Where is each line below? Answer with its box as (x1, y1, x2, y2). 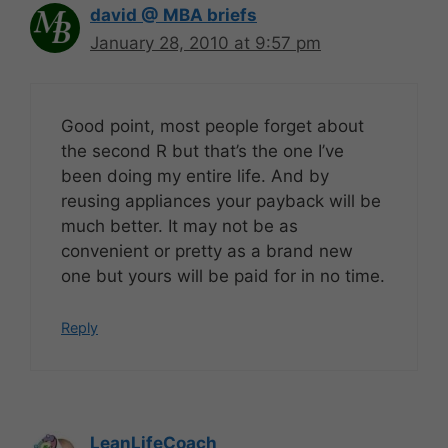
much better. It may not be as (61, 216, 298, 237)
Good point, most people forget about (61, 116, 364, 137)
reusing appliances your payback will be (61, 191, 381, 212)
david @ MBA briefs (90, 4, 257, 25)
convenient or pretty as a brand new (61, 241, 353, 262)
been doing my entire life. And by (61, 166, 329, 187)
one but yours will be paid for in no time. (61, 266, 385, 287)
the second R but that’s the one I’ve (61, 141, 344, 162)
